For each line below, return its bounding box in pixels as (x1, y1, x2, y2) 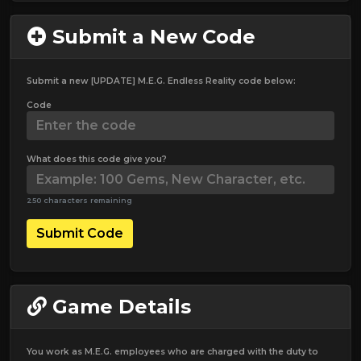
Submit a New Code (47, 24, 255, 48)
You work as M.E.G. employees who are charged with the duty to (27, 346, 318, 357)
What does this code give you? (27, 153, 167, 164)
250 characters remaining (27, 195, 132, 205)
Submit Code (36, 225, 123, 241)
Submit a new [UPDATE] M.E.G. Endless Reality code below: (27, 75, 296, 86)
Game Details (47, 294, 191, 318)
